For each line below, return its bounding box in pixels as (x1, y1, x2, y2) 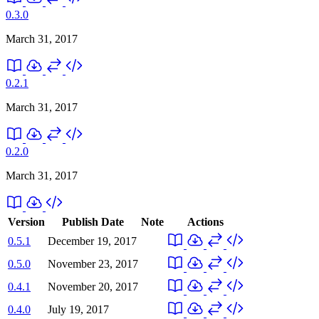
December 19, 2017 (48, 234, 137, 247)
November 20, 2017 (48, 280, 138, 293)
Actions (187, 215, 224, 228)
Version (8, 215, 45, 228)
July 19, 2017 (48, 303, 109, 315)
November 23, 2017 (48, 257, 138, 270)
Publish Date (62, 215, 124, 228)
